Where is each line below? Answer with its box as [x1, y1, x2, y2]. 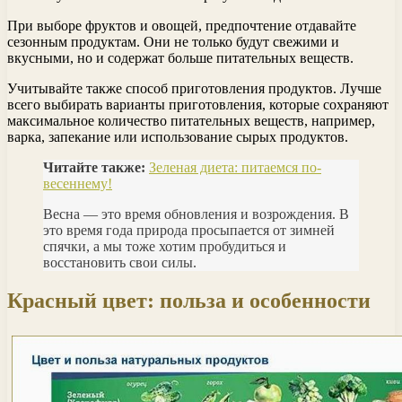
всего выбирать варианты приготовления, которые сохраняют [7, 96, 389, 112]
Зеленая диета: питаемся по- [149, 159, 321, 175]
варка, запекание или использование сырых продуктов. [7, 128, 348, 144]
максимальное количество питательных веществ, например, [7, 112, 375, 128]
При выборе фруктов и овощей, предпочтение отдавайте [7, 17, 356, 33]
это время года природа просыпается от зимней [43, 222, 335, 238]
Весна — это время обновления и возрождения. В [43, 205, 349, 222]
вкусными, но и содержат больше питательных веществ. [7, 49, 354, 66]
